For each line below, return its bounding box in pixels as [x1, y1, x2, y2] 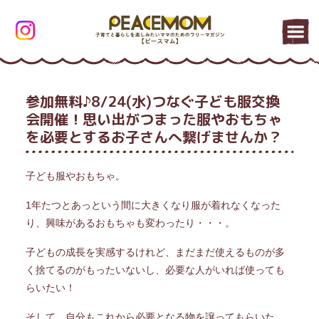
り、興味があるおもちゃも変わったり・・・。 [25, 217, 235, 229]
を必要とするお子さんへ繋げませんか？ [25, 127, 282, 147]
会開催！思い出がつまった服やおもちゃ [25, 109, 282, 129]
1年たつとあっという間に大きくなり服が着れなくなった [25, 199, 281, 211]
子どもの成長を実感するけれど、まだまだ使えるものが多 [25, 246, 285, 258]
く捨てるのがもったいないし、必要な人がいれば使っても [25, 264, 285, 276]
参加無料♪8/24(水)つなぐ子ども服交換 [25, 91, 280, 111]
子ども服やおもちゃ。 [25, 170, 125, 182]
